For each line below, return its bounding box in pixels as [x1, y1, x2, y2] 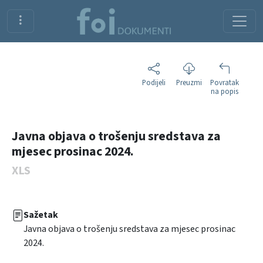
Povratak [210, 77, 239, 88]
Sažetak [23, 208, 58, 221]
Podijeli [142, 77, 166, 88]
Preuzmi [176, 77, 202, 88]
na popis [210, 86, 238, 97]
